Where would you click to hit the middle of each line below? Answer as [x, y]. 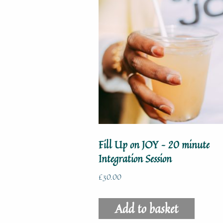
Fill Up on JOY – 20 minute [154, 144]
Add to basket [147, 209]
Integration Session [135, 158]
